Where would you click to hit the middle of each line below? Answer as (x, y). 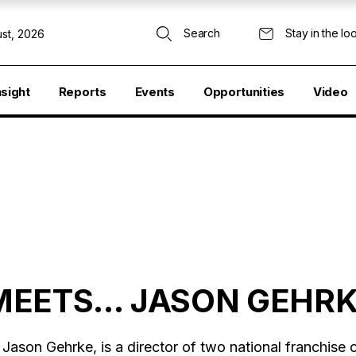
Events (155, 92)
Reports (82, 92)
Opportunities (244, 92)
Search (202, 33)
